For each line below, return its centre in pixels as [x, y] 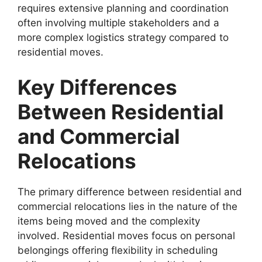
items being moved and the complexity [109, 221]
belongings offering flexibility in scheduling [118, 250]
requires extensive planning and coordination [123, 8]
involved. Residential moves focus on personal [126, 235]
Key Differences [97, 87]
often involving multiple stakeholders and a [118, 23]
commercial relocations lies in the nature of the [127, 206]
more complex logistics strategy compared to [123, 38]
